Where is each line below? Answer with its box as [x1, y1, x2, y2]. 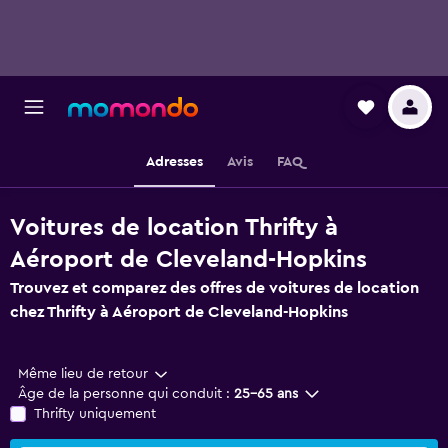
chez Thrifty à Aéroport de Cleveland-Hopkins [10, 304, 348, 320]
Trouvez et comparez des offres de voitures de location [10, 280, 419, 296]
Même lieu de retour [18, 367, 148, 381]
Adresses [145, 155, 203, 169]
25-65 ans [234, 387, 298, 401]
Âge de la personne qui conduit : [18, 387, 230, 401]
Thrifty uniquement [34, 407, 156, 421]
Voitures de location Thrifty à [10, 216, 338, 240]
